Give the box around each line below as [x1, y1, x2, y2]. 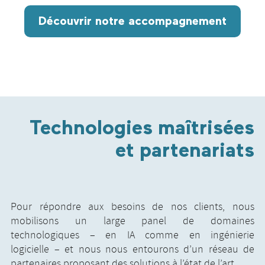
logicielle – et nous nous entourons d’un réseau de [11, 242, 254, 257]
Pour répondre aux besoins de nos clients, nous [11, 199, 254, 214]
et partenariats [115, 141, 254, 161]
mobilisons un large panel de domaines [11, 214, 254, 228]
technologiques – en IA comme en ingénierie [11, 228, 254, 243]
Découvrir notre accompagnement [38, 15, 227, 27]
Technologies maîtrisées [30, 118, 254, 139]
